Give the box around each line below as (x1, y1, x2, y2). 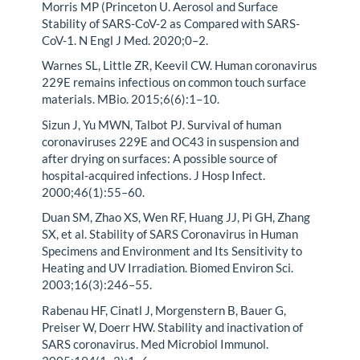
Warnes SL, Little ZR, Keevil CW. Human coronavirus (42, 58, 318, 73)
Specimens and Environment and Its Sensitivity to (42, 243, 303, 259)
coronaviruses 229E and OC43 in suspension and (42, 133, 300, 149)
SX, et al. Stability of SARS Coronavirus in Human (42, 227, 299, 242)
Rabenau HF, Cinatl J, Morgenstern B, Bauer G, (42, 302, 287, 317)
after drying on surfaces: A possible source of (42, 150, 278, 166)
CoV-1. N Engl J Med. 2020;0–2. (42, 32, 209, 47)
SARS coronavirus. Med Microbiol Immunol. (42, 336, 269, 351)
